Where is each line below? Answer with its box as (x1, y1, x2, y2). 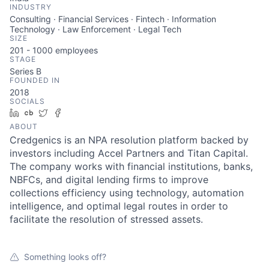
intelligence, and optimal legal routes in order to (10, 200, 228, 212)
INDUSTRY (10, 2, 52, 11)
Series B (10, 66, 41, 76)
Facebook (67, 107, 106, 118)
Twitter (52, 107, 79, 118)
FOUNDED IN (10, 76, 60, 85)
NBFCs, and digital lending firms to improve (10, 174, 208, 186)
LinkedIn (23, 107, 57, 118)
